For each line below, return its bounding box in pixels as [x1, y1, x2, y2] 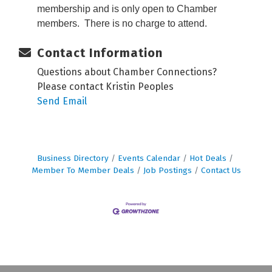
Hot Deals [189, 152, 226, 163]
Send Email [37, 95, 87, 107]
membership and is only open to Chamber [37, 3, 217, 14]
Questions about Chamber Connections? [37, 66, 217, 78]
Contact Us [200, 165, 241, 175]
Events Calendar [117, 152, 180, 163]
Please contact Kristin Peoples [37, 80, 174, 92]
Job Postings [143, 165, 192, 175]
